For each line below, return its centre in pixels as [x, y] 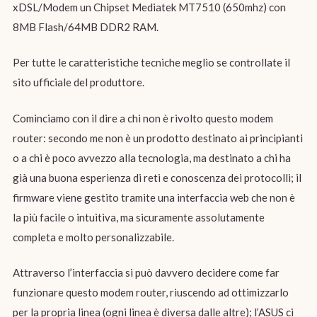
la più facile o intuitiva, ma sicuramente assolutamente [138, 217]
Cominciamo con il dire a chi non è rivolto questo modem [143, 118]
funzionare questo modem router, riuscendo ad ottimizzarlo [150, 293]
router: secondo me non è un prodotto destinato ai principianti [157, 138]
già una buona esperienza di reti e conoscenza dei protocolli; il [157, 177]
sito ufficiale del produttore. [78, 82]
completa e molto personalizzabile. [93, 237]
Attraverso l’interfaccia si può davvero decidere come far [146, 273]
